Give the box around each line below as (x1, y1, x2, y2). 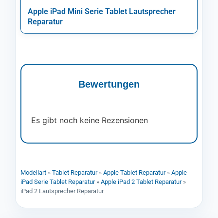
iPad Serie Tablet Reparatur (20, 178, 95, 186)
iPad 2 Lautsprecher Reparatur (20, 187, 104, 195)
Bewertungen (78, 78, 140, 90)
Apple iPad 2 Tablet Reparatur (101, 178, 182, 186)
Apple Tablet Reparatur (103, 169, 165, 177)
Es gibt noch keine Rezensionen (31, 115, 148, 125)
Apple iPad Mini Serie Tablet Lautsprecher (28, 6, 176, 16)
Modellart (20, 169, 46, 177)
